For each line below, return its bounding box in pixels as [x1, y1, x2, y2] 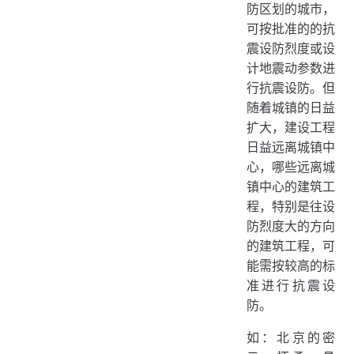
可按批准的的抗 [247, 21, 335, 36]
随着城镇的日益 [247, 100, 335, 115]
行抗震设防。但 [247, 80, 335, 96]
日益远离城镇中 [247, 139, 335, 155]
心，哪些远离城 [247, 159, 335, 175]
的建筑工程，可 [247, 238, 335, 254]
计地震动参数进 [247, 60, 335, 76]
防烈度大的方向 [247, 218, 335, 234]
